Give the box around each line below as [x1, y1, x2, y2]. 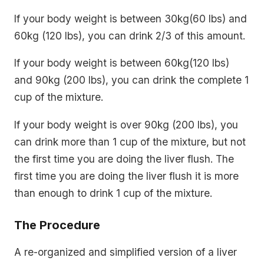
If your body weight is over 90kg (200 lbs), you [14, 118, 238, 131]
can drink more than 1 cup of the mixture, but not [14, 135, 246, 148]
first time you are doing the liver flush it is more [14, 169, 239, 182]
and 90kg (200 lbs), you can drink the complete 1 [14, 74, 249, 87]
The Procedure [14, 218, 100, 233]
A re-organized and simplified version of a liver [14, 246, 237, 259]
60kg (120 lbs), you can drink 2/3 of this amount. [14, 29, 245, 42]
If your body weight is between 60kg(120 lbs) [14, 57, 229, 70]
